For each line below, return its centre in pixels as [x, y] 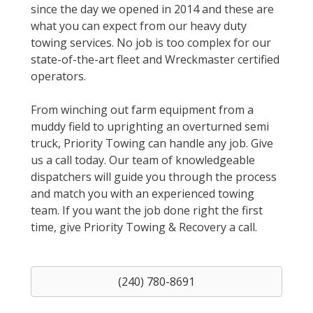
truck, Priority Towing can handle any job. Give [152, 144]
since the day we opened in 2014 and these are [152, 9]
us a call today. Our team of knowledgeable [143, 160]
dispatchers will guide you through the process [154, 177]
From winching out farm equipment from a [142, 110]
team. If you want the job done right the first [147, 211]
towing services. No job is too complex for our [151, 43]
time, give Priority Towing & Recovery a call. [144, 227]
